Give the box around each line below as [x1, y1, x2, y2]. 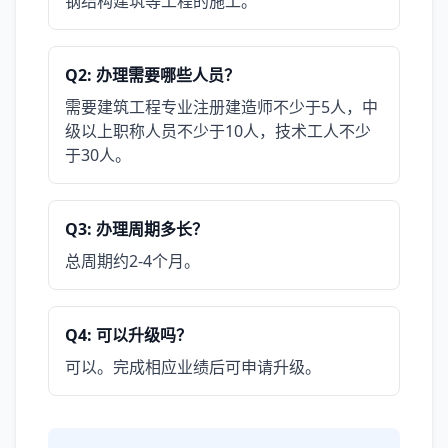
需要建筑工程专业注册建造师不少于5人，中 [65, 96, 378, 118]
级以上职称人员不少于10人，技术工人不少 [65, 120, 371, 142]
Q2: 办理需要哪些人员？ [65, 64, 240, 86]
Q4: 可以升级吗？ [65, 324, 192, 346]
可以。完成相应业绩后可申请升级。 [65, 356, 321, 378]
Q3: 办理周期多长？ [65, 218, 208, 240]
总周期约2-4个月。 [65, 250, 200, 272]
